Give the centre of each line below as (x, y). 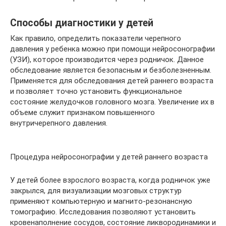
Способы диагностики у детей (82, 23)
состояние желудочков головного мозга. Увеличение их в (112, 102)
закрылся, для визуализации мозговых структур (96, 191)
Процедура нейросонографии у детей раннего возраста (109, 157)
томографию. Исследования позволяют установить (103, 212)
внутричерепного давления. (59, 123)
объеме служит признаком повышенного (82, 112)
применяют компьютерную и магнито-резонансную (101, 201)
